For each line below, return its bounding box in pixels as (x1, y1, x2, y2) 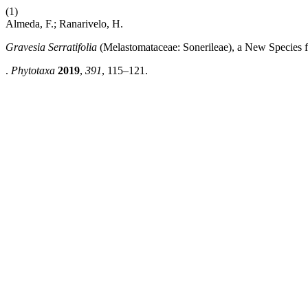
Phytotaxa (11, 65, 55, 76)
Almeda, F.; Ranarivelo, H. (5, 18, 123, 30)
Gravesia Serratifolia (5, 41, 100, 53)
